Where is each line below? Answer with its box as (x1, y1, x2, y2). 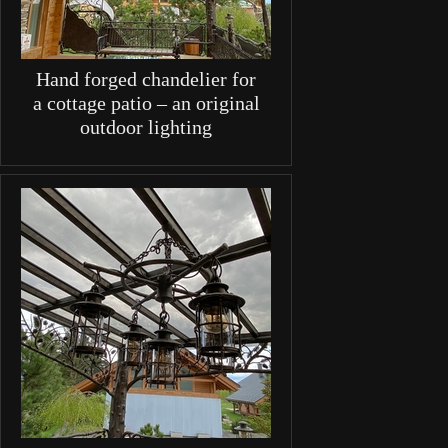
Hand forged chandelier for (36, 68, 256, 91)
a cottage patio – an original (32, 92, 260, 115)
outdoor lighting (80, 116, 212, 139)
